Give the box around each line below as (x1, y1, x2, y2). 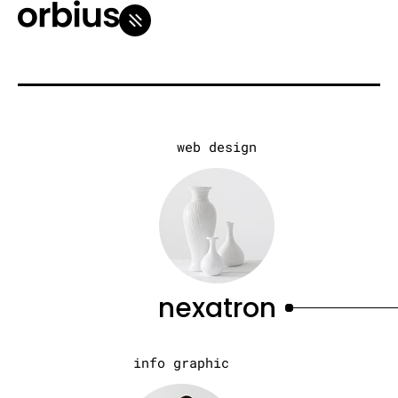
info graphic (132, 354, 229, 371)
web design (177, 138, 258, 155)
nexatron (157, 290, 276, 327)
